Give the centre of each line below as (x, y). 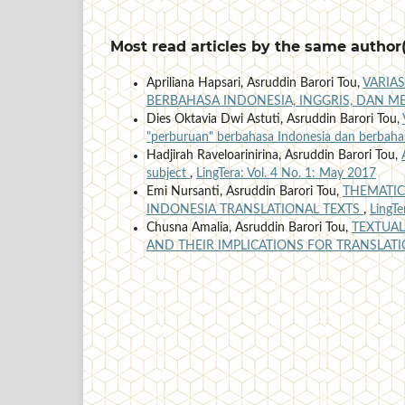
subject (168, 174)
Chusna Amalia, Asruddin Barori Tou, (249, 228)
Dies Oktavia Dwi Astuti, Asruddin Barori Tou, (274, 120)
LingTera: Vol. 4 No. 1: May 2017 (286, 174)
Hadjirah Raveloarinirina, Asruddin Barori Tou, (274, 156)
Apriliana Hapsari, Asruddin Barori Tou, (254, 84)
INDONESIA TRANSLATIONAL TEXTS (255, 210)
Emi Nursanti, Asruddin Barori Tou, (245, 192)
